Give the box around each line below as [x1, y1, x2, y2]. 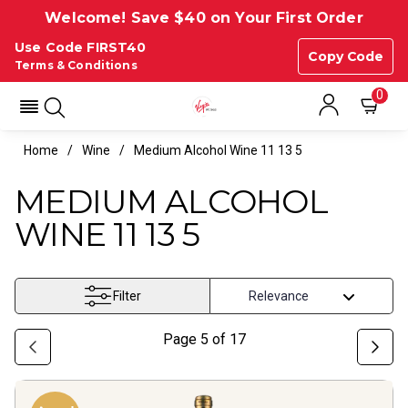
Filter [113, 289, 142, 303]
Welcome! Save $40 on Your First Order [45, 9, 363, 26]
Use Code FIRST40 [15, 39, 147, 56]
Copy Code [308, 48, 383, 65]
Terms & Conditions [15, 58, 138, 72]
